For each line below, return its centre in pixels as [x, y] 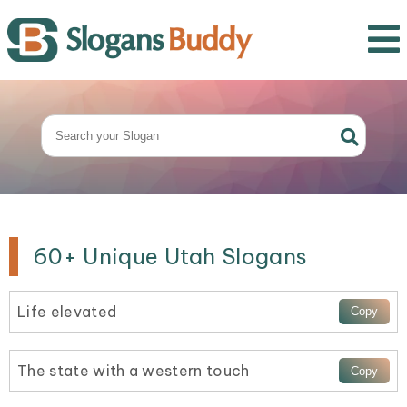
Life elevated [67, 312]
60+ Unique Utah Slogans [170, 256]
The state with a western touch [134, 371]
